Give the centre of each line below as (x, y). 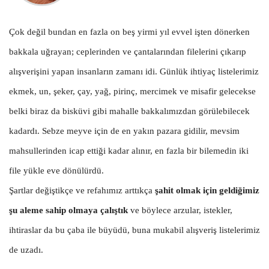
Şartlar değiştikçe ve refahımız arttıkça (82, 190)
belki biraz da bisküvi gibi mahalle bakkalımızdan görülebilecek (129, 111)
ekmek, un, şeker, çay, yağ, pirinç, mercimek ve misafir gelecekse (132, 91)
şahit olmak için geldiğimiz (207, 190)
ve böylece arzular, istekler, (180, 210)
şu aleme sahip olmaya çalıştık (68, 210)
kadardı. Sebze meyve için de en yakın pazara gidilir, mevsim (124, 131)
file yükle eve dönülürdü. (56, 170)
